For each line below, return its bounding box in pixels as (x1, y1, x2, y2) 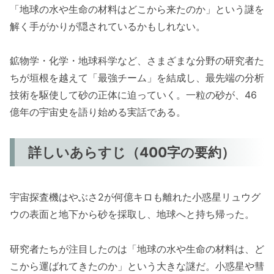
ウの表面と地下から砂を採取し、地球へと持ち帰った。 (10, 208, 254, 221)
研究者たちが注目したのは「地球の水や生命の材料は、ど (10, 243, 264, 256)
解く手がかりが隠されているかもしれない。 (10, 20, 206, 32)
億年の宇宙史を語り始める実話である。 (10, 106, 186, 119)
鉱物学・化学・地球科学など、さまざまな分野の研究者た (10, 54, 264, 67)
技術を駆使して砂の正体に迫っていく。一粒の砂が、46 (10, 89, 257, 102)
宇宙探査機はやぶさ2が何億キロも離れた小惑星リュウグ (10, 191, 261, 204)
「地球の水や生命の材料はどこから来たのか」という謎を (10, 2, 264, 15)
